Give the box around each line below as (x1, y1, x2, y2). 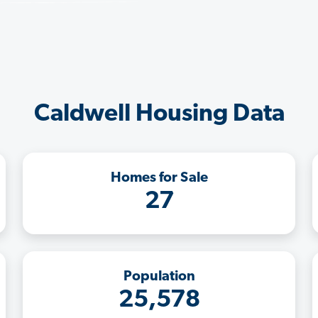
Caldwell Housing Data (33, 102, 285, 127)
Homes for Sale (110, 170, 208, 185)
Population (123, 269, 195, 284)
